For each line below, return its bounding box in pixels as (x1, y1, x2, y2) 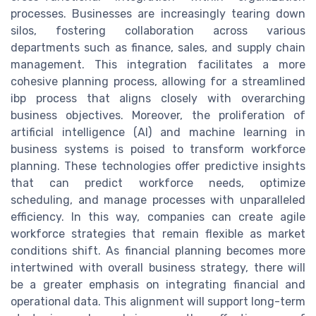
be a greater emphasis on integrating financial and (11, 278, 305, 292)
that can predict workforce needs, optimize (11, 176, 305, 190)
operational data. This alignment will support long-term (11, 295, 305, 309)
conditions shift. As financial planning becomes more (11, 244, 305, 258)
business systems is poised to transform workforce (11, 142, 305, 157)
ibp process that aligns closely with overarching (11, 92, 305, 106)
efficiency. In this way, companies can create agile (11, 210, 305, 224)
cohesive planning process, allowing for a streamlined (11, 75, 305, 89)
